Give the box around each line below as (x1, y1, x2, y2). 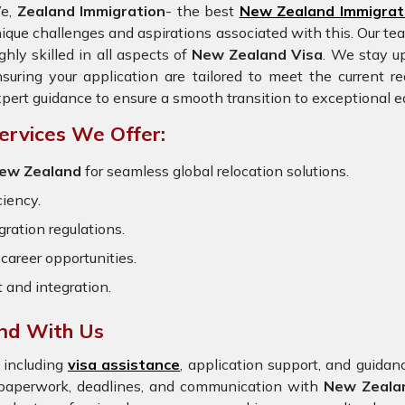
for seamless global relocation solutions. (85, 162, 349, 180)
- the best (165, 2, 240, 20)
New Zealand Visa (192, 45, 324, 63)
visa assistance (67, 355, 181, 373)
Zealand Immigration (16, 2, 165, 20)
